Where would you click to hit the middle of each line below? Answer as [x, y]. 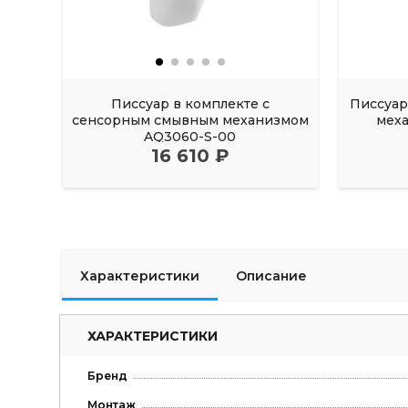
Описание [271, 275]
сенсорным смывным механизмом [190, 121]
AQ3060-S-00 [190, 137]
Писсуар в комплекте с [190, 104]
